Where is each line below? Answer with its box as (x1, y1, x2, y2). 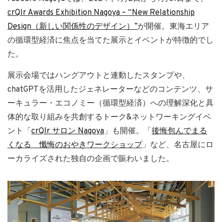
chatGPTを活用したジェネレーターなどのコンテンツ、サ (7, 84, 213, 95)
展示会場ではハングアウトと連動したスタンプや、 (7, 70, 190, 81)
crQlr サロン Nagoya (31, 126, 104, 136)
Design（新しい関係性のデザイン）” (7, 21, 138, 32)
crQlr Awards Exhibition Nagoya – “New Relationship (7, 7, 195, 18)
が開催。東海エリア (138, 21, 209, 32)
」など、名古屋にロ (142, 140, 214, 150)
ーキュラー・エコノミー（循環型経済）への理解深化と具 (7, 98, 214, 109)
